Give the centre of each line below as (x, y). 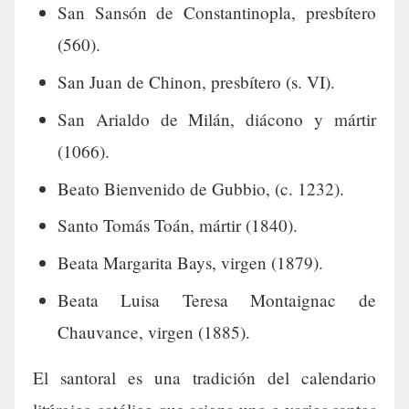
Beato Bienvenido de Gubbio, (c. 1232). (200, 188)
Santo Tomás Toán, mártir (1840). (177, 225)
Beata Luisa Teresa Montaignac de (216, 299)
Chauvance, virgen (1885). (153, 331)
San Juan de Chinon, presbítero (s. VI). (196, 82)
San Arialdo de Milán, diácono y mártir (216, 119)
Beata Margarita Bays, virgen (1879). (190, 263)
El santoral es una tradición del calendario (204, 378)
